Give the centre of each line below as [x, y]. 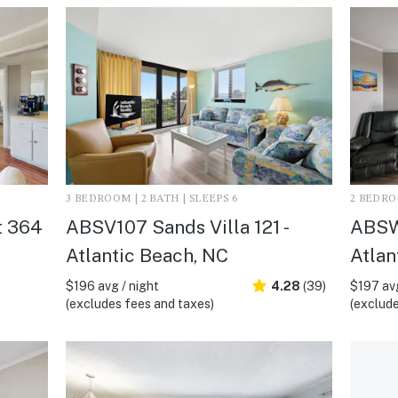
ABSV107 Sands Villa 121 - [176, 227]
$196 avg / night [112, 286]
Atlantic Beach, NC [147, 255]
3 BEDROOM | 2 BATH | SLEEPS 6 [151, 199]
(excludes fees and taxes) [139, 303]
